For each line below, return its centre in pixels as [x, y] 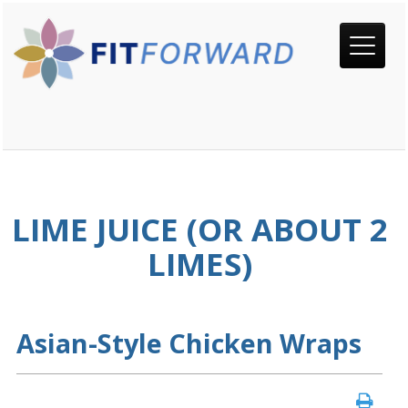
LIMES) [199, 264]
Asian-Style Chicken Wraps [189, 343]
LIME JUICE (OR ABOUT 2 [199, 229]
